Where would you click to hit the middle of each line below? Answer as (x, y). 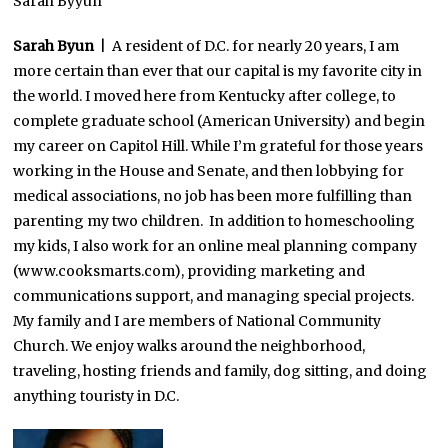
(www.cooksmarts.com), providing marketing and (189, 270)
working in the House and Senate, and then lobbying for (209, 170)
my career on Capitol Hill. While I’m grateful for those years (218, 145)
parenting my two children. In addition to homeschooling (214, 220)
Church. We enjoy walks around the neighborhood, (189, 345)
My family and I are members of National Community (197, 320)
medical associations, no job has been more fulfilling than (213, 195)
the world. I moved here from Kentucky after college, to (205, 95)
